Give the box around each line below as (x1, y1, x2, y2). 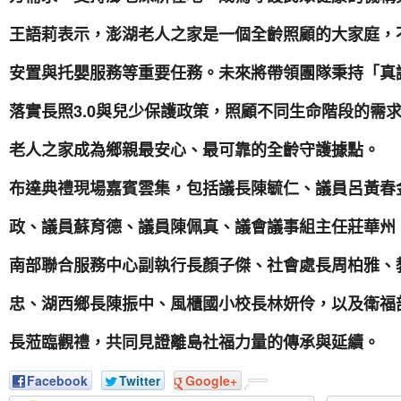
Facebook (27, 371, 88, 389)
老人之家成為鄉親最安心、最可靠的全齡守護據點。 (9, 138, 380, 161)
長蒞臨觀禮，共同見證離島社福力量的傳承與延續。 (9, 330, 380, 354)
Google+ (185, 371, 237, 389)
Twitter (119, 371, 160, 389)
